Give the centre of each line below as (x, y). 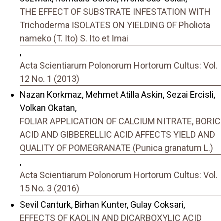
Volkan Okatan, (48, 108)
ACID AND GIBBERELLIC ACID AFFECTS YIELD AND (117, 135)
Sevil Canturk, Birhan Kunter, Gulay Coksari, (102, 204)
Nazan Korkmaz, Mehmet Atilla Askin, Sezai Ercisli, (117, 95)
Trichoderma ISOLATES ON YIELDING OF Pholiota (115, 25)
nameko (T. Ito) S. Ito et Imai (74, 38)
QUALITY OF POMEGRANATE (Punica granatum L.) (116, 148)
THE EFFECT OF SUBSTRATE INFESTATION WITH (115, 11)
